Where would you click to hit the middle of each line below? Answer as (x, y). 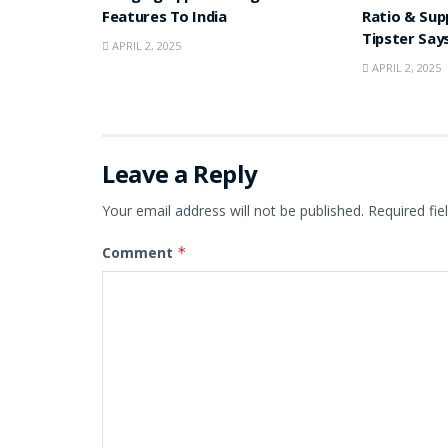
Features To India (164, 19)
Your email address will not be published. (233, 211)
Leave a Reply (180, 174)
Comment (139, 253)
